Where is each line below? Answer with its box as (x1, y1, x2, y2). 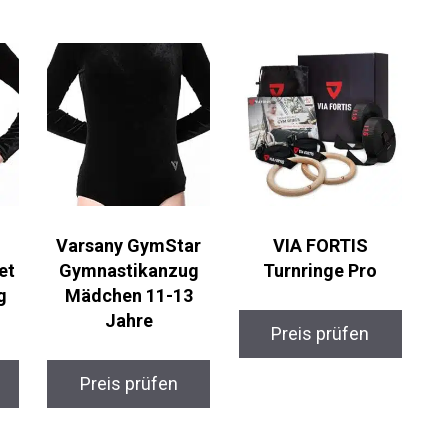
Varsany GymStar (56, 235, 202, 257)
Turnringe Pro (263, 260, 378, 282)
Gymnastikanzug (58, 260, 199, 282)
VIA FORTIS (272, 235, 368, 257)
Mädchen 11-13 (64, 285, 193, 307)
